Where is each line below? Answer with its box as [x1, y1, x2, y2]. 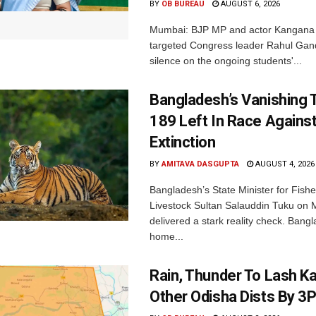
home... [150, 230, 183, 242]
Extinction [150, 133, 216, 151]
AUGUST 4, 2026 [253, 159, 315, 169]
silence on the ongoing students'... [150, 54, 302, 66]
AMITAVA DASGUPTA [162, 159, 239, 169]
